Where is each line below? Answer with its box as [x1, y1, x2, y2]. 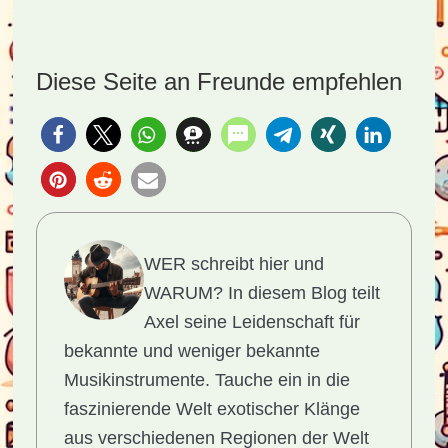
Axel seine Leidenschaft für [143, 312, 360, 332]
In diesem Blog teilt [222, 283, 380, 303]
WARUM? [143, 283, 223, 303]
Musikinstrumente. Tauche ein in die [63, 370, 350, 390]
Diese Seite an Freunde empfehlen [35, 68, 402, 95]
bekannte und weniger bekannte [63, 341, 320, 361]
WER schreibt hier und [143, 254, 324, 274]
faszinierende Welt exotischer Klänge [63, 399, 360, 419]
